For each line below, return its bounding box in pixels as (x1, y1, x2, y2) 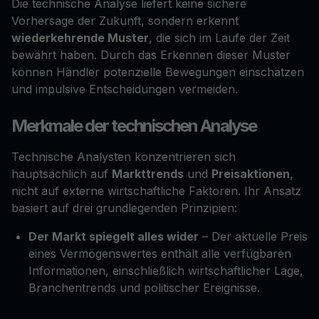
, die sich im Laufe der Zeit (149, 31, 290, 46)
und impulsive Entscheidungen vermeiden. (11, 82, 238, 97)
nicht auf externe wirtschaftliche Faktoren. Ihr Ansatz (11, 184, 301, 199)
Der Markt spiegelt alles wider (28, 229, 199, 244)
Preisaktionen (211, 167, 290, 182)
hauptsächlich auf (11, 167, 112, 182)
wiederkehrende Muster (11, 31, 149, 46)
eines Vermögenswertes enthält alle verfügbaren (28, 246, 291, 261)
